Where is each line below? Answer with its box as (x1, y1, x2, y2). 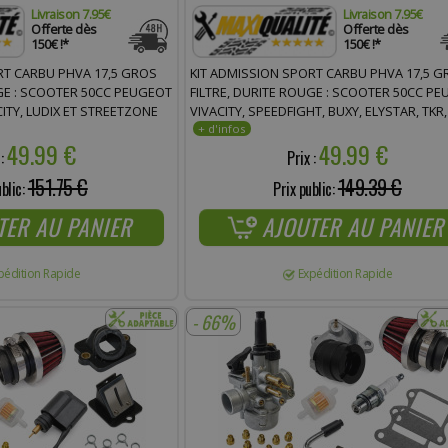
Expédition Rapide (297, 264, 393, 282)
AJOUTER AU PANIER (261, 209, 444, 244)
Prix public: (273, 176, 338, 201)
